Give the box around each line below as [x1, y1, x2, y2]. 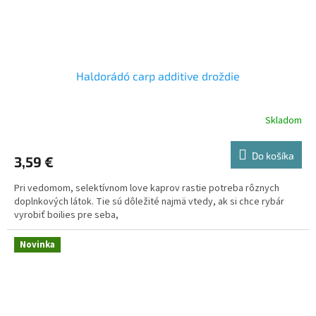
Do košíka [252, 150, 294, 162]
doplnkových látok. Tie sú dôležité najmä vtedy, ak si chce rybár [14, 195, 284, 209]
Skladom [265, 113, 302, 128]
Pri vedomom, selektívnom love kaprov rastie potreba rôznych [14, 181, 279, 196]
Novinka [20, 238, 55, 252]
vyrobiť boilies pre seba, [14, 208, 119, 223]
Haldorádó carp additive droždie [76, 69, 240, 83]
